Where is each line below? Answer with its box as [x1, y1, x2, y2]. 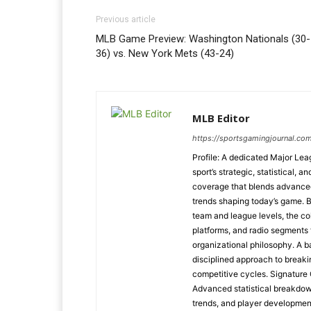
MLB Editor [192, 111, 250, 125]
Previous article [96, 15, 155, 24]
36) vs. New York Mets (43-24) [96, 47, 234, 60]
